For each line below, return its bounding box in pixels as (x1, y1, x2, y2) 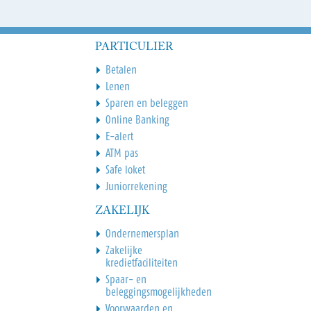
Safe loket (105, 162, 145, 176)
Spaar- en (105, 272, 146, 285)
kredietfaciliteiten (105, 255, 178, 269)
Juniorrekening (105, 179, 167, 192)
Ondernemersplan (105, 226, 179, 239)
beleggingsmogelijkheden (105, 285, 212, 298)
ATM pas (105, 146, 138, 159)
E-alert (105, 129, 133, 142)
